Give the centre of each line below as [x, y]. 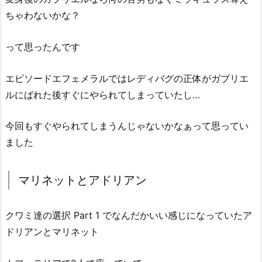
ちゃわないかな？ [43, 15]
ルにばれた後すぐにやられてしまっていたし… [103, 94]
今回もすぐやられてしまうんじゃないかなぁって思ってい [127, 126]
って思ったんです [43, 46]
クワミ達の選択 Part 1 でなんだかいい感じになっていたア [129, 216]
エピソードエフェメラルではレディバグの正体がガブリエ [127, 78]
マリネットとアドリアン [82, 180]
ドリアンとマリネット [52, 232]
